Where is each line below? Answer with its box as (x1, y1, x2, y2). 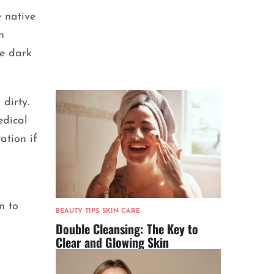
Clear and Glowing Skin (56, 233, 169, 252)
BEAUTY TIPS (56, 208, 99, 215)
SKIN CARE (102, 208, 140, 215)
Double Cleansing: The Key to (56, 220, 198, 239)
